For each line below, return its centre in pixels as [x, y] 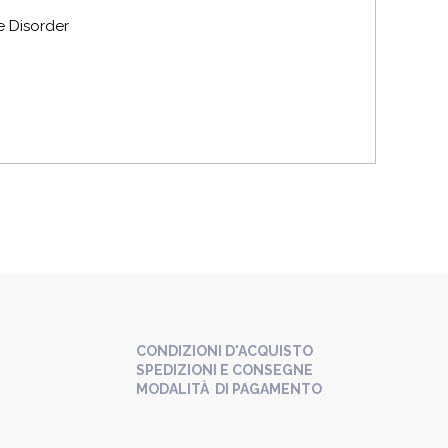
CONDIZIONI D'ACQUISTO [224, 350]
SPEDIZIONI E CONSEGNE [224, 369]
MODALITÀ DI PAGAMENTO [229, 388]
